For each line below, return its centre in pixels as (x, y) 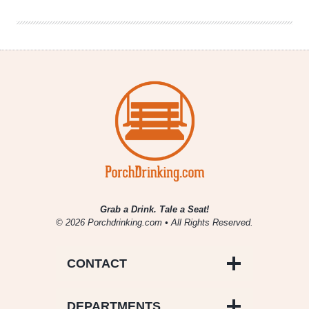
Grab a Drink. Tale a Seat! (154, 210)
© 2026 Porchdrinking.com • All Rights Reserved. (154, 223)
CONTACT (97, 264)
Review (85, 10)
